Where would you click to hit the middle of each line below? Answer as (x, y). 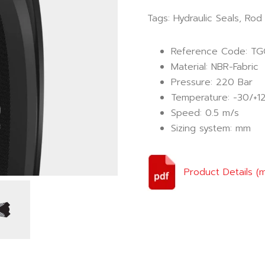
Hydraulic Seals (206, 18)
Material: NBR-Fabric (215, 67)
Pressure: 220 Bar (212, 82)
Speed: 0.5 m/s (205, 113)
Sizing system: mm (211, 128)
